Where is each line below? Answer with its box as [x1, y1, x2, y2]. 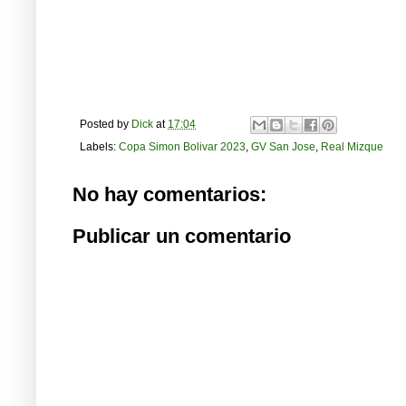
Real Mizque [321, 140, 383, 153]
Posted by [80, 117, 131, 130]
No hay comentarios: [72, 183, 266, 207]
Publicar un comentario [72, 224, 291, 247]
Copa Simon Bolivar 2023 [119, 140, 246, 153]
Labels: [80, 140, 119, 153]
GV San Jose [251, 140, 315, 153]
